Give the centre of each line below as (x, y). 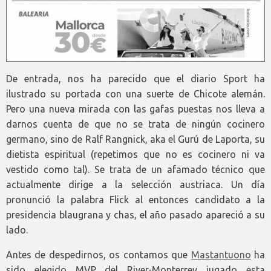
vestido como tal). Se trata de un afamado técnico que (135, 169)
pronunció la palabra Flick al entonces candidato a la (135, 199)
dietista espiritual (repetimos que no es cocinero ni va (135, 154)
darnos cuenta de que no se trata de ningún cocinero (135, 124)
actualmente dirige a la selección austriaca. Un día (135, 184)
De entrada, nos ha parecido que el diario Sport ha (135, 78)
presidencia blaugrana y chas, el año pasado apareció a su (135, 214)
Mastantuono (221, 254)
